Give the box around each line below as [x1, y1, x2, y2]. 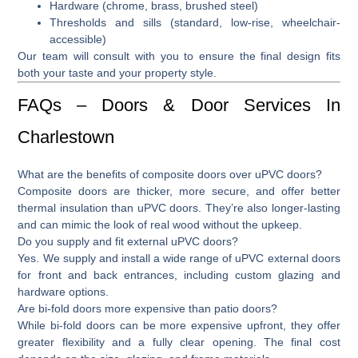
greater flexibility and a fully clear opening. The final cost [18, 335, 340, 348]
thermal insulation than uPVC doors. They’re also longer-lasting [18, 201, 340, 214]
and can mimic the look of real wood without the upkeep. [18, 217, 303, 231]
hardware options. [18, 284, 109, 298]
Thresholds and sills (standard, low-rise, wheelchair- [50, 15, 340, 29]
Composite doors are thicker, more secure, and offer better [18, 184, 340, 197]
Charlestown [18, 126, 115, 147]
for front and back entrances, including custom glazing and [18, 268, 340, 281]
